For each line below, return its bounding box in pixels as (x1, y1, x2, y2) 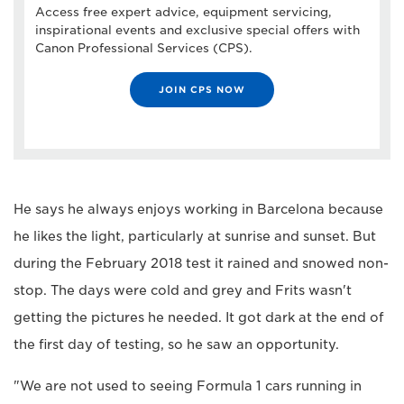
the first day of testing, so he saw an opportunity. (14, 336, 339, 352)
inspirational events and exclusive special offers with (35, 23, 360, 37)
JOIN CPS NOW (159, 83, 245, 95)
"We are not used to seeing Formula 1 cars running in (14, 378, 362, 393)
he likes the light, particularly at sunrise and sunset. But (14, 228, 376, 243)
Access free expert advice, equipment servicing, (35, 5, 332, 19)
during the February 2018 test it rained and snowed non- (14, 255, 389, 271)
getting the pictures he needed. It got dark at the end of (14, 309, 384, 325)
